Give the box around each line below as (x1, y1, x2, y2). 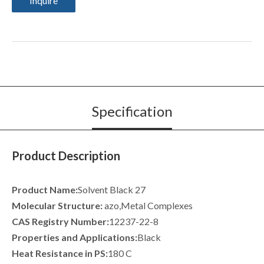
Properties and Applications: (12, 232, 137, 243)
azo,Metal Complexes (103, 200, 193, 212)
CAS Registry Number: (12, 216, 109, 227)
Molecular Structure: (12, 200, 103, 212)
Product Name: (12, 184, 78, 196)
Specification (91, 103, 173, 120)
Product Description (12, 148, 120, 163)
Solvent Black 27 (78, 184, 146, 196)
